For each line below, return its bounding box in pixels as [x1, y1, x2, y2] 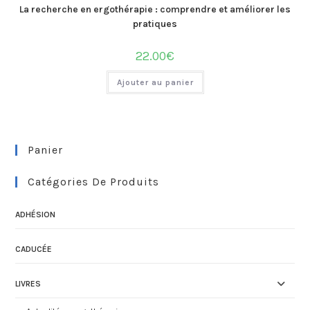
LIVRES [15, 278, 42, 289]
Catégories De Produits [28, 174, 160, 188]
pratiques [133, 18, 177, 30]
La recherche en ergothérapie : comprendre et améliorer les [19, 3, 291, 16]
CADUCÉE [15, 244, 53, 254]
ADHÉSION [15, 209, 56, 219]
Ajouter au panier [116, 77, 194, 88]
